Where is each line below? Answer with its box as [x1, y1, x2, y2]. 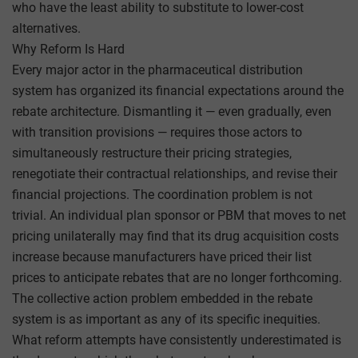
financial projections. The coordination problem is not [12, 186, 312, 202]
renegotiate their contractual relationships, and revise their [12, 165, 337, 181]
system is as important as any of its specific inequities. [12, 311, 320, 327]
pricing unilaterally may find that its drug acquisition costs [12, 228, 339, 244]
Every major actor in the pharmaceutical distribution [12, 62, 303, 78]
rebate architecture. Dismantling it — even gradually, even [12, 103, 332, 119]
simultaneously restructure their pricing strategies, [12, 145, 292, 161]
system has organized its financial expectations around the [12, 82, 344, 98]
